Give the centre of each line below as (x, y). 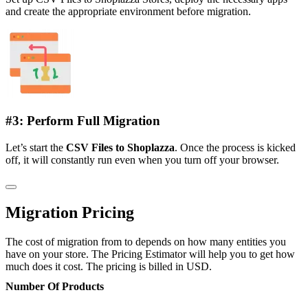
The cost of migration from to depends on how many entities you (146, 241)
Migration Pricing (70, 212)
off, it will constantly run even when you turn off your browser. (142, 159)
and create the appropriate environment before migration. (128, 12)
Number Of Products (55, 286)
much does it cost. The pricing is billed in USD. (109, 266)
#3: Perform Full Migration (83, 121)
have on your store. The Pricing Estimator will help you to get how (150, 254)
